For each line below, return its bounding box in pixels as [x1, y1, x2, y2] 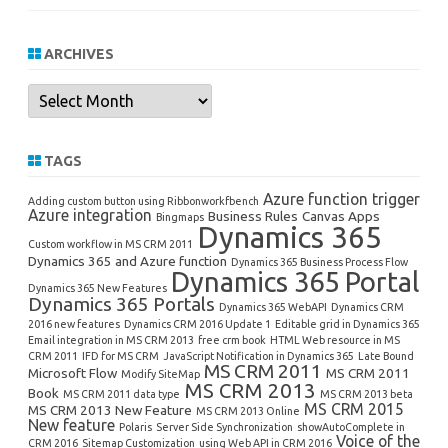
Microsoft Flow [28, 365, 117, 382]
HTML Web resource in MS [270, 334, 400, 347]
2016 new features [28, 318, 120, 331]
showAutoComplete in [297, 421, 405, 434]
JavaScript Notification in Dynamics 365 [163, 350, 354, 363]
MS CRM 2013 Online [196, 405, 300, 418]
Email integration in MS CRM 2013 [28, 334, 194, 347]
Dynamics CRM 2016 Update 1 [124, 318, 271, 331]
